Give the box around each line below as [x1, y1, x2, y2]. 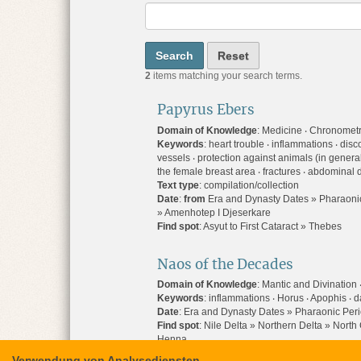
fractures [263, 165, 301, 177]
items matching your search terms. [151, 70, 302, 81]
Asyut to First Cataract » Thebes [203, 220, 342, 232]
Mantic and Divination [262, 279, 357, 290]
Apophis [310, 293, 346, 304]
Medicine [262, 124, 302, 136]
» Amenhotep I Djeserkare [157, 206, 271, 218]
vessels [157, 151, 190, 164]
